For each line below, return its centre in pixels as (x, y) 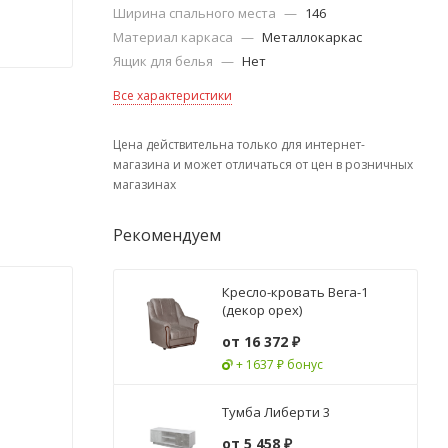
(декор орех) (262, 310)
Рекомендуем (167, 235)
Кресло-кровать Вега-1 (295, 292)
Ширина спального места (196, 13)
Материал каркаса (174, 37)
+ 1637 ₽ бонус (279, 364)
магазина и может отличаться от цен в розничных (263, 164)
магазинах (144, 184)
